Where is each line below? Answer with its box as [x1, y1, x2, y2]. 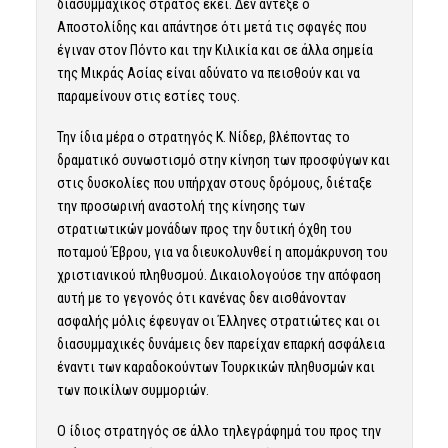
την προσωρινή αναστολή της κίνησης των [56, 197, 305, 214]
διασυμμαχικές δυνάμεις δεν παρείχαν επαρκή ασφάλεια [56, 335, 385, 352]
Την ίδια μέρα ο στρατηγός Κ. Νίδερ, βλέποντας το [56, 128, 350, 145]
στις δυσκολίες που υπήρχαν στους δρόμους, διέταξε [56, 174, 372, 191]
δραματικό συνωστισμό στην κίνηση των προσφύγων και [56, 151, 390, 168]
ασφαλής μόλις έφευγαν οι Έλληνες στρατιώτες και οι [56, 312, 380, 329]
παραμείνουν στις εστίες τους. [56, 87, 240, 104]
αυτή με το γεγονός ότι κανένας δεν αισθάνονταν [56, 289, 346, 306]
